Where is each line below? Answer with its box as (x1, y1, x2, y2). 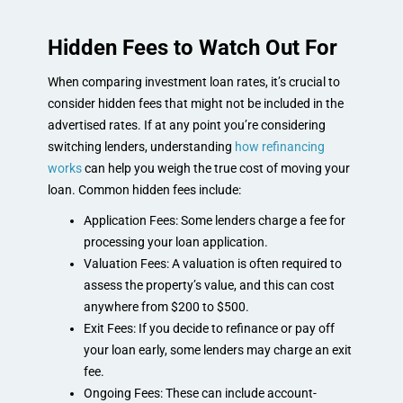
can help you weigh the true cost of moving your (81, 160, 350, 175)
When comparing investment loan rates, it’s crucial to (47, 74, 340, 89)
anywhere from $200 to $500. (83, 299, 249, 314)
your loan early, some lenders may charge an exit (83, 342, 352, 357)
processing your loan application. (83, 234, 268, 249)
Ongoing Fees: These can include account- (83, 385, 317, 400)
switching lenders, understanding (47, 139, 235, 154)
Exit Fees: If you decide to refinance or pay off (83, 320, 335, 336)
